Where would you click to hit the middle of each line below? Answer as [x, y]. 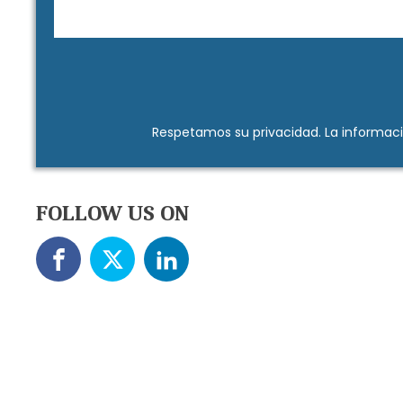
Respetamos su [202, 132]
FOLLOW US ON [112, 213]
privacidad [285, 132]
